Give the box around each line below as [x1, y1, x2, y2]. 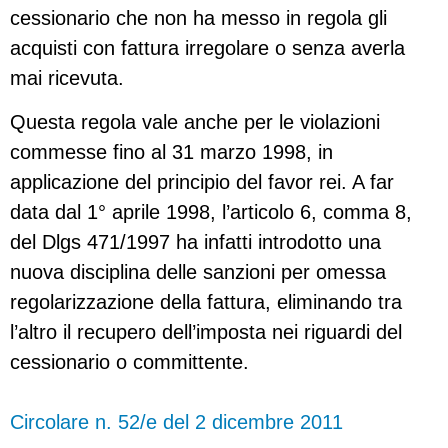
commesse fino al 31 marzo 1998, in [10, 141, 333, 164]
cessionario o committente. [10, 351, 249, 374]
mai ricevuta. [10, 67, 124, 89]
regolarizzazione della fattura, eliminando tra [10, 291, 402, 314]
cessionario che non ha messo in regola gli [10, 7, 387, 29]
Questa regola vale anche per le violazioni [10, 111, 380, 134]
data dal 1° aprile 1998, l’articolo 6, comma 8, [10, 201, 412, 224]
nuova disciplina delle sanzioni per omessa [10, 261, 386, 284]
